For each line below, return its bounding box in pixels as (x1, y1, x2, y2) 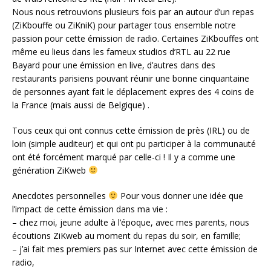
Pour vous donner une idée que (117, 189, 243, 201)
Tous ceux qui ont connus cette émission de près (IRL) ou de (12, 124, 250, 136)
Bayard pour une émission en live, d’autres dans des (12, 59, 215, 71)
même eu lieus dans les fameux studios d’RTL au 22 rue (12, 45, 230, 57)
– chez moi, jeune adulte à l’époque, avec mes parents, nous (12, 216, 249, 228)
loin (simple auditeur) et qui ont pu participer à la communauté (12, 137, 256, 149)
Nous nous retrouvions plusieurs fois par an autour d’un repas (12, 5, 254, 18)
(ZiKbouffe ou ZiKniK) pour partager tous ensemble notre (12, 19, 236, 31)
